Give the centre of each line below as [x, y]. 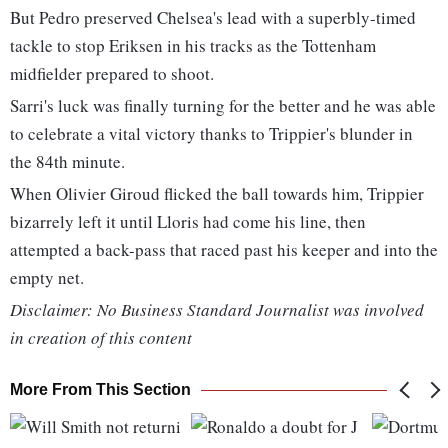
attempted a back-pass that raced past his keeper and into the [224, 250]
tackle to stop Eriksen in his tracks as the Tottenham [193, 46]
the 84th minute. [67, 162]
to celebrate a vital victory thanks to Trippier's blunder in [211, 134]
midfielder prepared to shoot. [112, 74]
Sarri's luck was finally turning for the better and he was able [223, 106]
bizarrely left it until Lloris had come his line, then [188, 222]
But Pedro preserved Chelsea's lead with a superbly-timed [213, 18]
